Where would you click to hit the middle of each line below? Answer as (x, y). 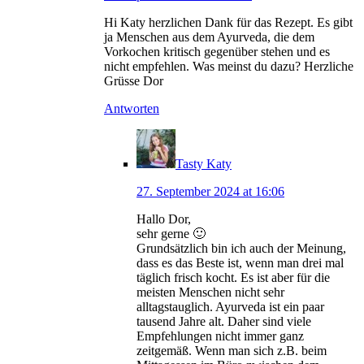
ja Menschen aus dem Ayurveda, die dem (209, 37)
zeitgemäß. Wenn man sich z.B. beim (232, 351)
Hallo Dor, (164, 219)
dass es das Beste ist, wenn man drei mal (240, 263)
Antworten (132, 109)
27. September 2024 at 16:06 (210, 192)
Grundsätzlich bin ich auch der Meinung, (241, 249)
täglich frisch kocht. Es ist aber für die (233, 278)
